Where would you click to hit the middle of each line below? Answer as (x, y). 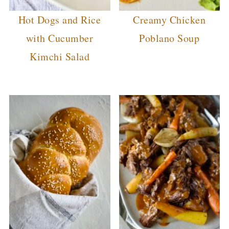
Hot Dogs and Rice (60, 20)
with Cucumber (60, 38)
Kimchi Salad (60, 57)
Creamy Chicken (169, 20)
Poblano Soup (169, 38)
